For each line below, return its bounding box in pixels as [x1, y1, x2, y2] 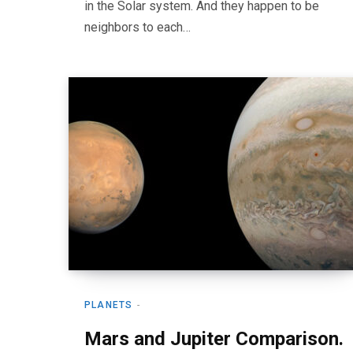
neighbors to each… [84, 20, 191, 35]
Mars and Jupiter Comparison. [84, 328, 344, 350]
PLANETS [84, 299, 133, 310]
